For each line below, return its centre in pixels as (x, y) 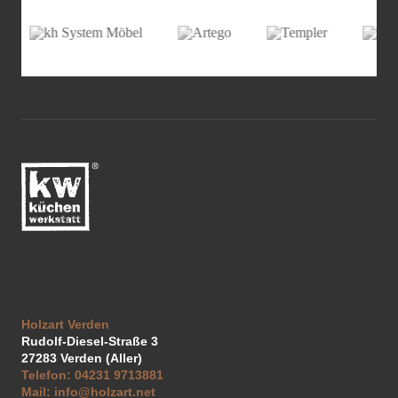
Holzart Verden (65, 324)
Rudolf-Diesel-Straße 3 (90, 341)
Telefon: (46, 374)
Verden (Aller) (101, 358)
